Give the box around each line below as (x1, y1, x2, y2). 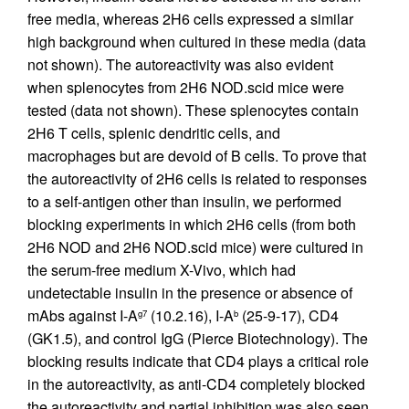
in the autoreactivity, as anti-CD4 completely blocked (27, 372, 365, 394)
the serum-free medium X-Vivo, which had (27, 258, 296, 280)
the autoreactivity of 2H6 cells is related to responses (27, 167, 367, 189)
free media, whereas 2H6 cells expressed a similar (27, 7, 353, 29)
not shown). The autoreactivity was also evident (27, 53, 333, 75)
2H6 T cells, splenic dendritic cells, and (27, 121, 280, 143)
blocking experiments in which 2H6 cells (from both (27, 213, 356, 235)
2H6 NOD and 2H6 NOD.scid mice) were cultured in (27, 236, 363, 257)
